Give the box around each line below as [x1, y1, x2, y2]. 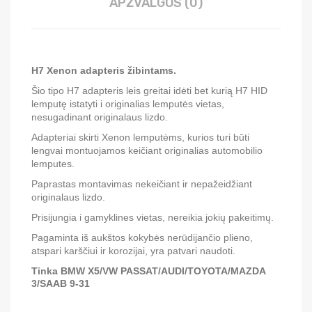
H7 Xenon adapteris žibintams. [31, 65, 176, 76]
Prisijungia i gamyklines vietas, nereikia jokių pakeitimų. [31, 212, 274, 223]
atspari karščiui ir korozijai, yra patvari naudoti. [31, 245, 235, 256]
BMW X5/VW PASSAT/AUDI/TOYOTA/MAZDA [61, 265, 265, 276]
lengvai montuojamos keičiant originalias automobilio [31, 145, 263, 156]
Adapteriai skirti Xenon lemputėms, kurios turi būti [31, 132, 249, 143]
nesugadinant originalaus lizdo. [31, 111, 168, 123]
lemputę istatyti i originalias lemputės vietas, [31, 98, 224, 109]
